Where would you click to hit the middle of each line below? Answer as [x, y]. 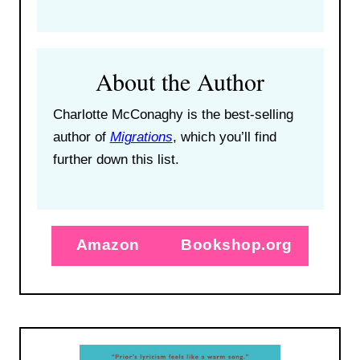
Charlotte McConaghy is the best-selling [173, 114]
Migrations [141, 137]
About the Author [180, 81]
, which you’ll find [224, 137]
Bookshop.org [236, 244]
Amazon [108, 244]
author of [81, 137]
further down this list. [116, 159]
